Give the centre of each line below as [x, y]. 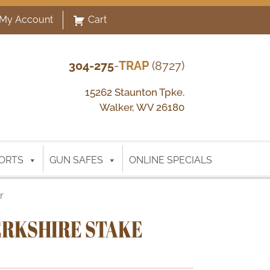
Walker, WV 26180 [142, 108]
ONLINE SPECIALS [170, 160]
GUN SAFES [76, 160]
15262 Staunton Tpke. [134, 93]
